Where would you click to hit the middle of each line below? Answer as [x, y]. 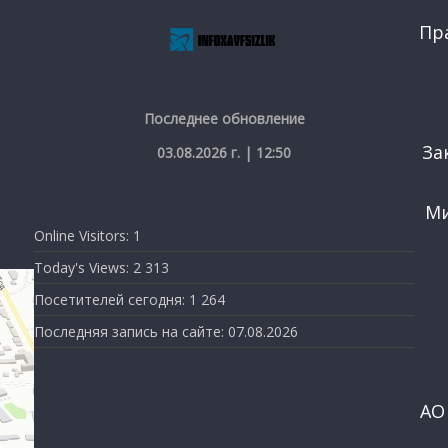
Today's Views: [83, 267]
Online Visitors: [83, 235]
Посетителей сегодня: [111, 299]
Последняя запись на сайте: [131, 331]
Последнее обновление [224, 118]
